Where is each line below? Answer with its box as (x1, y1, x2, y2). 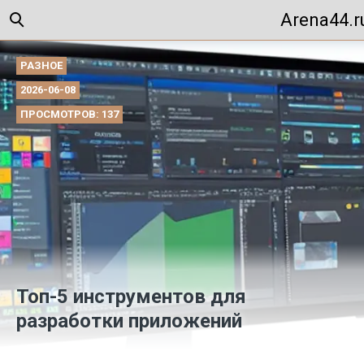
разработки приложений (16, 310, 242, 332)
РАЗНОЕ (20, 59, 63, 71)
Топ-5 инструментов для (16, 285, 246, 308)
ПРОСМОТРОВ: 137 (20, 108, 119, 120)
